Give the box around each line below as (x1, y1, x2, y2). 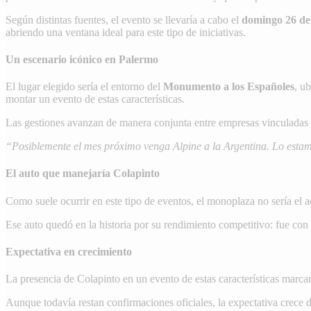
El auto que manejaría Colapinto (6, 167, 160, 180)
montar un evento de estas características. (6, 93, 185, 106)
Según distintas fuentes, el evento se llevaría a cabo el (6, 13, 242, 26)
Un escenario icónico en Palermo (6, 53, 158, 65)
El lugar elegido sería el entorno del (6, 81, 163, 93)
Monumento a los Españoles (163, 81, 294, 93)
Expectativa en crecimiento (6, 246, 132, 258)
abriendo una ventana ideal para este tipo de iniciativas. (6, 26, 246, 38)
